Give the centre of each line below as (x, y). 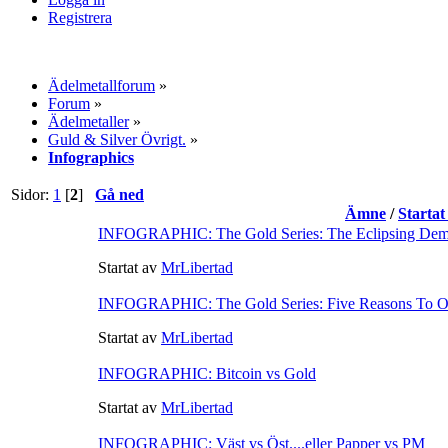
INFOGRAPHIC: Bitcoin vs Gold (207, 373)
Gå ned (119, 194)
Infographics (91, 157)
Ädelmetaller (88, 121)
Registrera (80, 17)
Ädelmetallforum (101, 85)
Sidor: (32, 194)
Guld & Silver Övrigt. (117, 139)
